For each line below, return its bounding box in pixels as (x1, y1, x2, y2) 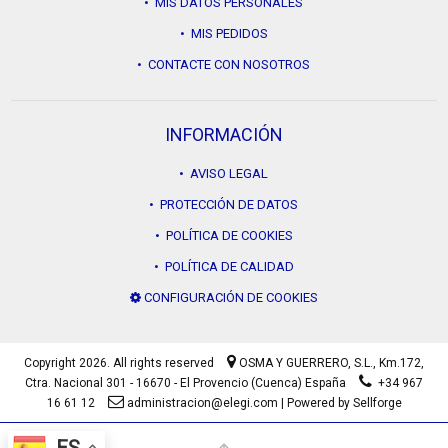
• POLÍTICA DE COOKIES (154, 228, 293, 244)
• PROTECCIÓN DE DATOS (149, 197, 299, 213)
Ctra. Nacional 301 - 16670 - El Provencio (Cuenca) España (25, 376, 346, 391)
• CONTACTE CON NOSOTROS (137, 57, 311, 73)
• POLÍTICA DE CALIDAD (153, 259, 294, 275)
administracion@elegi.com (126, 396, 278, 411)
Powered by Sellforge (286, 396, 402, 411)
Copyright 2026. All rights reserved (24, 356, 217, 371)
